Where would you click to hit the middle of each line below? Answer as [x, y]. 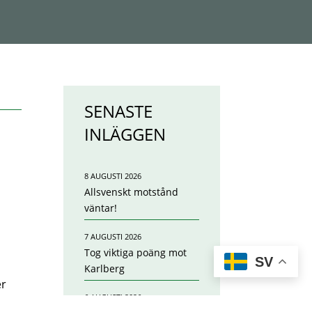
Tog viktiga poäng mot [135, 253]
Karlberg [104, 269]
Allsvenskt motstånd [131, 192]
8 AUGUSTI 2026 [112, 176]
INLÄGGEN [125, 134]
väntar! [100, 208]
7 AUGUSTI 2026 [112, 237]
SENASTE [118, 111]
